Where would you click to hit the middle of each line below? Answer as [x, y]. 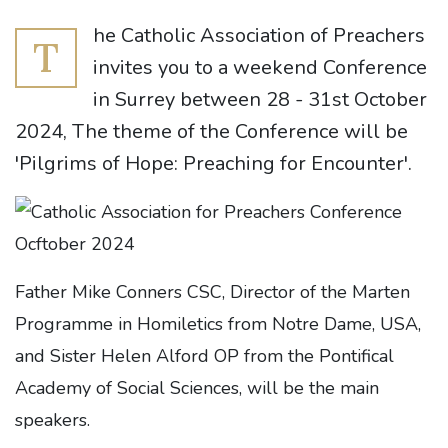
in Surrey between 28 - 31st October [260, 100]
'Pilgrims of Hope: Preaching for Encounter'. [213, 164]
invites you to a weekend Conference [260, 68]
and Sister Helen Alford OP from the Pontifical [204, 356]
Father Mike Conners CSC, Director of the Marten [212, 292]
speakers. [55, 420]
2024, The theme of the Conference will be [211, 132]
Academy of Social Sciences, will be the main [197, 388]
